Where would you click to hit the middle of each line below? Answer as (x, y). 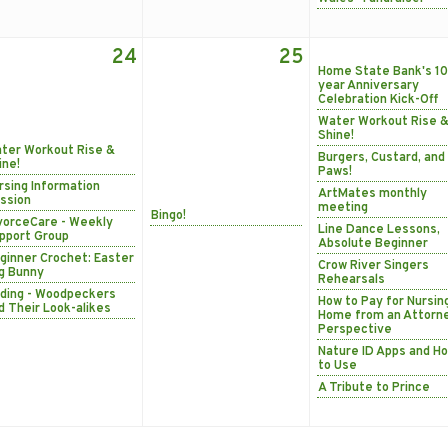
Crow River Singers (373, 265)
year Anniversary (368, 85)
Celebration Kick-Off (378, 99)
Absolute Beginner (373, 243)
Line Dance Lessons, (379, 229)
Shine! (336, 135)
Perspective (355, 329)
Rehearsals (351, 279)
